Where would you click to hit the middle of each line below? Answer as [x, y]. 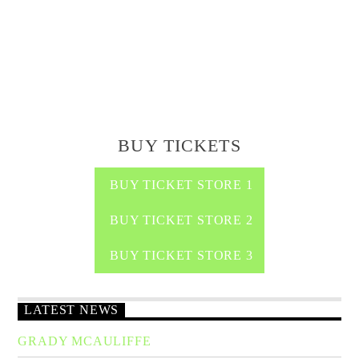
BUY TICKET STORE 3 [179, 256]
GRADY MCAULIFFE [85, 341]
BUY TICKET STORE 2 [179, 220]
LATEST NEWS [72, 310]
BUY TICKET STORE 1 [179, 185]
